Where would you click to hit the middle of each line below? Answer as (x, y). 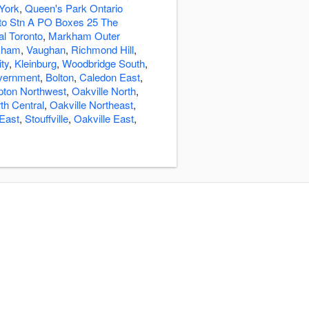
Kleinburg (36, 63)
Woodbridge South (103, 63)
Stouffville (47, 119)
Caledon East (110, 77)
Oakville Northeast (91, 105)
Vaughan (46, 50)
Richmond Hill (102, 50)
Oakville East (104, 119)
